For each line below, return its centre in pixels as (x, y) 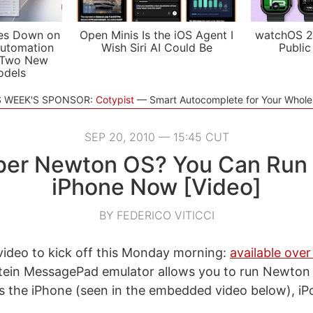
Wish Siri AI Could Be (156, 48)
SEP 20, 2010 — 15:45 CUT (156, 137)
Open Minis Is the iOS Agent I (156, 35)
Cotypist (115, 100)
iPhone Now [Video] (156, 187)
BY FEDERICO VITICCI (156, 215)
